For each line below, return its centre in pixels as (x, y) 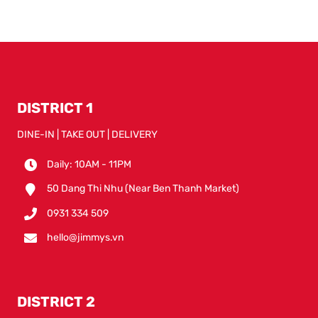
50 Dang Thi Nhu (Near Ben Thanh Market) (143, 189)
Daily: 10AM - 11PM (89, 164)
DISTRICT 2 (56, 302)
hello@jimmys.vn (86, 238)
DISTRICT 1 (55, 108)
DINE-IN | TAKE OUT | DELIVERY (88, 135)
